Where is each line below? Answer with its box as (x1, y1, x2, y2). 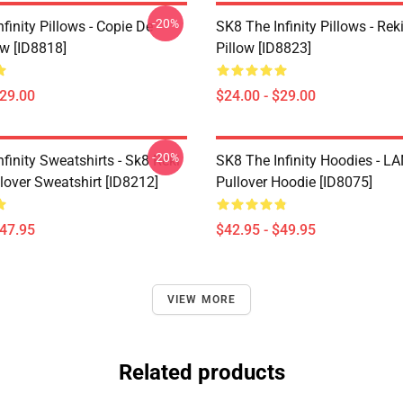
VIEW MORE (166, 293, 237, 306)
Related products (118, 360, 285, 385)
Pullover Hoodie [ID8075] (216, 174, 372, 191)
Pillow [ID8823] (216, 40, 311, 57)
